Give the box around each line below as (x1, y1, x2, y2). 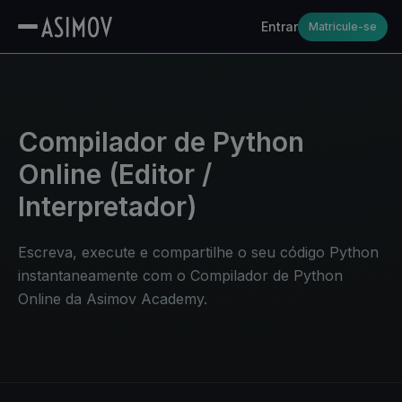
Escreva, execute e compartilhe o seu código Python (18, 243, 379, 261)
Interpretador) (18, 190, 197, 223)
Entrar (261, 19, 298, 34)
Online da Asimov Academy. (18, 290, 207, 308)
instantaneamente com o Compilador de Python (18, 267, 343, 284)
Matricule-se (309, 19, 377, 33)
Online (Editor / (18, 158, 212, 190)
